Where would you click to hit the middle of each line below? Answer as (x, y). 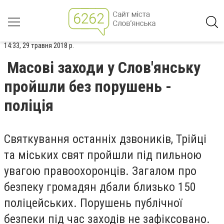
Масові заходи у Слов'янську (104, 67)
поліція (29, 105)
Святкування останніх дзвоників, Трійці (105, 139)
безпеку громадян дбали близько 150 (100, 187)
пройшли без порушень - (88, 86)
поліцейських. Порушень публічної (93, 203)
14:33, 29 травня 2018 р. (39, 45)
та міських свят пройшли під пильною (103, 155)
